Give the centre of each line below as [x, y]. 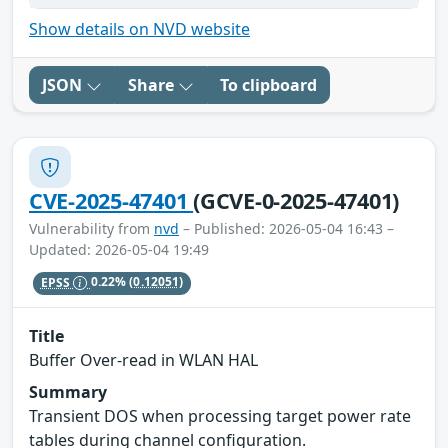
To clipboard [268, 85]
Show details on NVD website [139, 29]
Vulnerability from [91, 229]
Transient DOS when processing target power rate [220, 415]
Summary [68, 391]
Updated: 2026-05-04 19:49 [119, 250]
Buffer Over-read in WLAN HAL [143, 359]
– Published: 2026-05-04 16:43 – [286, 229]
